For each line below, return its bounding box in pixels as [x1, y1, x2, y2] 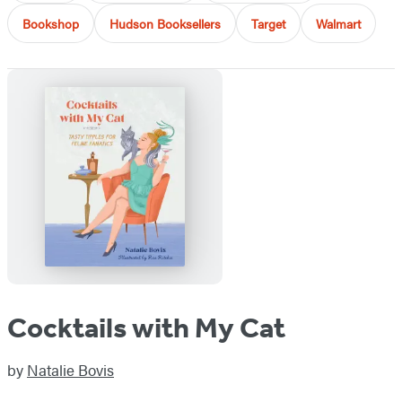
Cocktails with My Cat [7, 310, 285, 345]
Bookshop [22, 14, 79, 33]
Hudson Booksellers [109, 14, 221, 33]
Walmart [316, 14, 361, 33]
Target [251, 14, 285, 33]
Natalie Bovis [27, 359, 114, 381]
